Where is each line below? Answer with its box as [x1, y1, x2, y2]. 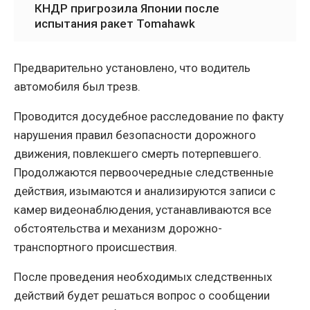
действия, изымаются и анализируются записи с [14, 184, 275, 199]
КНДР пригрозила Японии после [35, 1, 219, 16]
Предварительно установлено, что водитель [14, 61, 250, 75]
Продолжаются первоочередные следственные [14, 165, 273, 180]
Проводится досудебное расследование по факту [14, 109, 284, 124]
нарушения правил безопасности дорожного [14, 128, 256, 143]
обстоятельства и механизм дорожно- [14, 221, 222, 236]
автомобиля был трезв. [14, 80, 140, 94]
